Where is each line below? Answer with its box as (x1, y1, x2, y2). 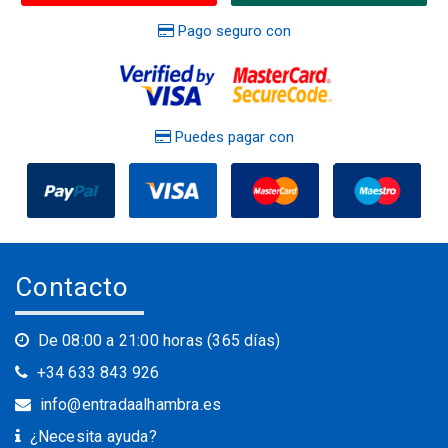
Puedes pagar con (170, 127, 294, 146)
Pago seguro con (173, 21, 291, 40)
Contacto (15, 271, 129, 302)
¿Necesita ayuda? (29, 426, 157, 446)
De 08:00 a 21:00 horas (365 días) (37, 330, 281, 350)
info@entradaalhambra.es (39, 394, 222, 414)
